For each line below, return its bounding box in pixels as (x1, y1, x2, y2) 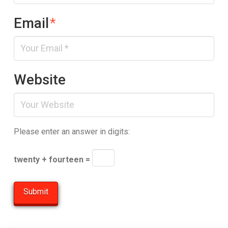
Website (13, 72, 66, 89)
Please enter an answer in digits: (13, 127, 130, 137)
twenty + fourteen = (13, 154, 92, 164)
